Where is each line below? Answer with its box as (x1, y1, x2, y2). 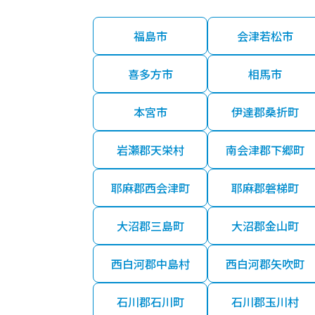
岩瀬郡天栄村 (116, 141, 184, 159)
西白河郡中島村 (110, 255, 190, 273)
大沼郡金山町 (231, 217, 299, 235)
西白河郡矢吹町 (225, 255, 304, 273)
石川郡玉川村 (231, 293, 299, 311)
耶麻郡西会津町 (110, 179, 190, 197)
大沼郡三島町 (116, 217, 184, 235)
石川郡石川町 (116, 293, 184, 311)
